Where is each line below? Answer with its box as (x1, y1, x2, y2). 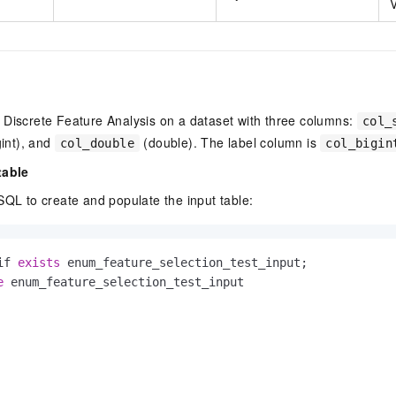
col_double (60, 135, 134, 150)
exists (18, 255, 60, 270)
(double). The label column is (140, 133, 321, 151)
